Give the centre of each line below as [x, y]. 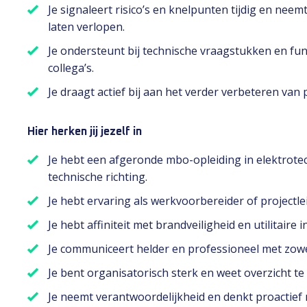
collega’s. [71, 68]
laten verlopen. [86, 27]
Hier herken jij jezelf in [85, 132]
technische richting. [98, 177]
